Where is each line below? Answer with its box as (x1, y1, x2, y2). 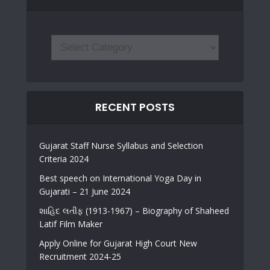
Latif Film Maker (39, 218, 102, 230)
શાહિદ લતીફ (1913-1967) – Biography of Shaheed (39, 205, 229, 216)
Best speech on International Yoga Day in (39, 172, 201, 184)
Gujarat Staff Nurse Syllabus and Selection (39, 140, 203, 151)
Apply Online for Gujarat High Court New (39, 237, 197, 249)
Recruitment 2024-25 (39, 251, 121, 262)
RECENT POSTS (95, 99, 175, 115)
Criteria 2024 (39, 153, 89, 165)
